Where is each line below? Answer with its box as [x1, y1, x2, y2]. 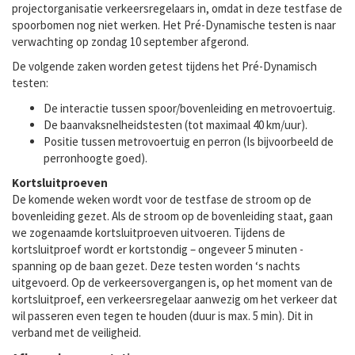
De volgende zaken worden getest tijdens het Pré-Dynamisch [12, 59, 317, 74]
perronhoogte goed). [44, 150, 147, 166]
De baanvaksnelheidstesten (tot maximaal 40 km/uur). [44, 116, 307, 132]
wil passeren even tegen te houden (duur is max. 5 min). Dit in [12, 308, 313, 323]
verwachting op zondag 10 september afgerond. [12, 33, 249, 49]
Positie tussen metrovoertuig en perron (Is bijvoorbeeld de [44, 133, 334, 149]
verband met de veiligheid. [12, 325, 143, 340]
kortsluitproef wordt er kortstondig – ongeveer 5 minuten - [12, 242, 303, 257]
